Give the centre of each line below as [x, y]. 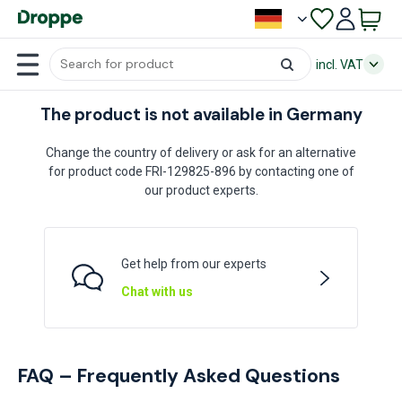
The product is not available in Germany [201, 115]
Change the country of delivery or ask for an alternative [201, 153]
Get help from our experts [194, 264]
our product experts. [201, 190]
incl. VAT [340, 64]
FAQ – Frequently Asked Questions [179, 376]
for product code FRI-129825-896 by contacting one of [201, 171]
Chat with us [157, 292]
